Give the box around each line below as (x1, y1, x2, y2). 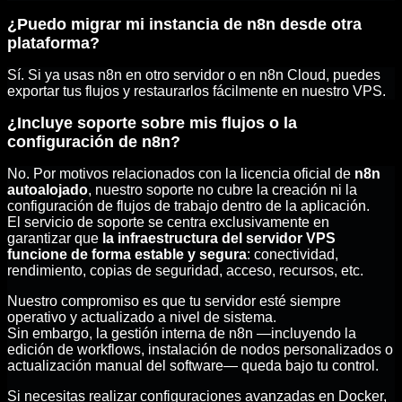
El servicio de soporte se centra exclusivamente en (7, 214, 329, 231)
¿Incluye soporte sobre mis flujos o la (7, 114, 297, 133)
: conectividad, (247, 247, 338, 263)
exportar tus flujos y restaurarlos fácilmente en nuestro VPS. (7, 83, 386, 100)
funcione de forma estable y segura (7, 247, 247, 263)
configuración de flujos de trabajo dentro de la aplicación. (7, 198, 370, 214)
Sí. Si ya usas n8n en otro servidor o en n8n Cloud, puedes (7, 67, 380, 83)
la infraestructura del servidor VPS (102, 231, 336, 247)
